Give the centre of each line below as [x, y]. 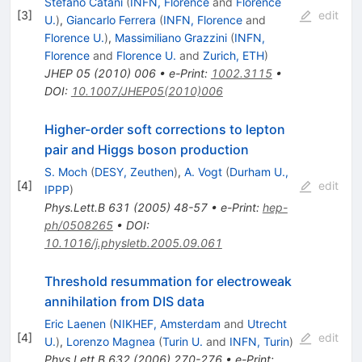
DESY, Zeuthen [134, 172]
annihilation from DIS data [124, 302]
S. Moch [65, 172]
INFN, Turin [259, 342]
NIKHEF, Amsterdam [166, 324]
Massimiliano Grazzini [170, 38]
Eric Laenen [75, 324]
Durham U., [259, 172]
